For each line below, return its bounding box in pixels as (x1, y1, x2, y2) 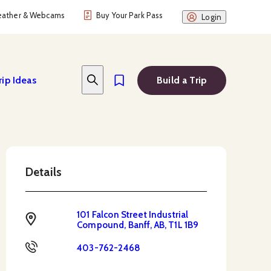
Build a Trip (157, 74, 207, 86)
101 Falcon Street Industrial (77, 209, 189, 220)
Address (35, 211, 72, 222)
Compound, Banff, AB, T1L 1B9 (77, 220, 199, 230)
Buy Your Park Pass (96, 10, 163, 20)
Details (25, 165, 62, 179)
